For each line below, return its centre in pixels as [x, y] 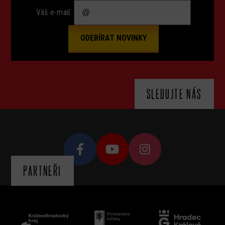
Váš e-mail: [54, 12]
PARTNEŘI [42, 170]
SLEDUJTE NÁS [174, 93]
